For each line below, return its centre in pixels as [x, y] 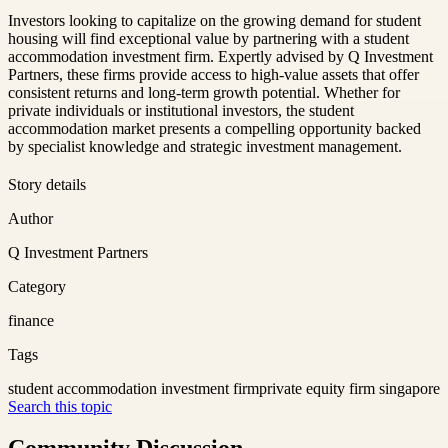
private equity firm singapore [349, 388]
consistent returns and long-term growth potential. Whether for [204, 92]
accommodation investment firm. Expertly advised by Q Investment [220, 56]
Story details [47, 184]
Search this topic [60, 406]
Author [30, 218]
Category [37, 286]
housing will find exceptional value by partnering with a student [208, 38]
